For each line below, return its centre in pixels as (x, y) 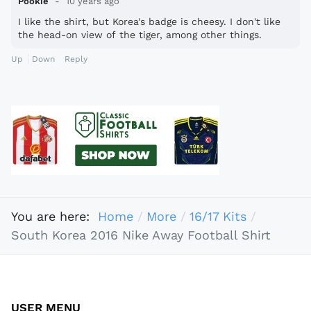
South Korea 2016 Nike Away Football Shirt (141, 235)
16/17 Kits (218, 217)
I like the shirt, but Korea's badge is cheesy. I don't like (149, 22)
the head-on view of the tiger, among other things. (140, 35)
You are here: (54, 217)
